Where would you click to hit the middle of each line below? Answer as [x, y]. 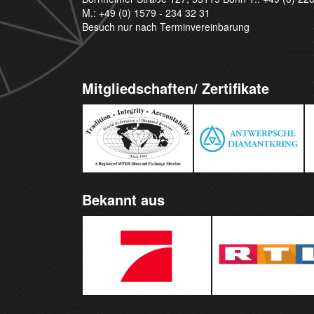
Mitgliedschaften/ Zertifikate [176, 88]
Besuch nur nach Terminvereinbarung [166, 26]
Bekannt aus [124, 199]
